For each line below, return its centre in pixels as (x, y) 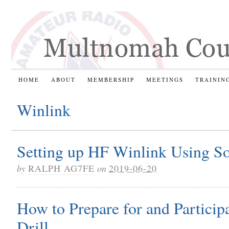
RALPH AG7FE (61, 168)
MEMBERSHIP (111, 79)
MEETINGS (165, 79)
